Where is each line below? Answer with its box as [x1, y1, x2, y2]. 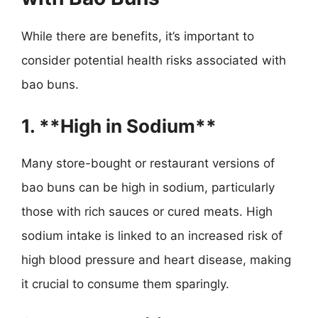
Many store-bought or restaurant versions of [21, 155, 275, 170]
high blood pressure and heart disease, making [21, 252, 291, 267]
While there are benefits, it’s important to [21, 29, 254, 43]
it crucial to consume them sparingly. [21, 276, 229, 291]
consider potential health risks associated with [21, 53, 286, 67]
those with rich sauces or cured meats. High [21, 204, 273, 219]
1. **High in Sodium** [21, 114, 216, 137]
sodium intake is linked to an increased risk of [21, 228, 283, 243]
